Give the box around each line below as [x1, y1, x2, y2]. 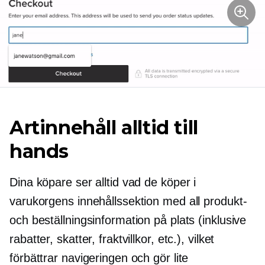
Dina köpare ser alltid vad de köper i [9, 175, 196, 189]
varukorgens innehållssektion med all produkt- [9, 194, 247, 208]
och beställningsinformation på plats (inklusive [9, 213, 247, 227]
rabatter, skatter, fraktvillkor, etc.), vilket [9, 232, 215, 245]
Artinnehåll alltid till [9, 115, 198, 139]
